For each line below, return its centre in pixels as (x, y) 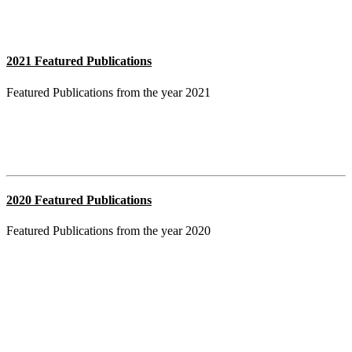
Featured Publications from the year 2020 (108, 231)
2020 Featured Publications (79, 200)
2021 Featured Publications (79, 61)
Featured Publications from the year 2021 (108, 92)
